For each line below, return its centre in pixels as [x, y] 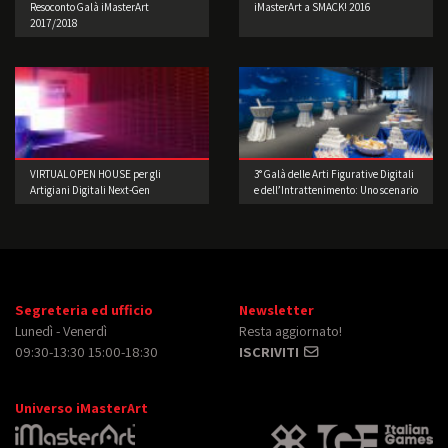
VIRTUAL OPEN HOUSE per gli [95, 173]
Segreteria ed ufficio [84, 309]
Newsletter [276, 309]
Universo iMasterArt [81, 407]
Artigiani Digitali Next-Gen [90, 189]
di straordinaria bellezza [311, 205]
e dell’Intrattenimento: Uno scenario [336, 189]
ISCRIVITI [270, 351]
